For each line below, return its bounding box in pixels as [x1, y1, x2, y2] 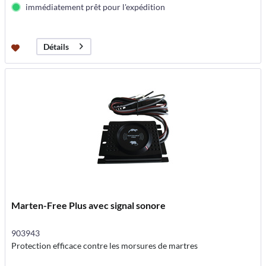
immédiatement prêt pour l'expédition [26, 1, 166, 12]
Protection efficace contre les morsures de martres [11, 240, 198, 251]
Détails [43, 41, 69, 52]
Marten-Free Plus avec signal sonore [11, 199, 166, 211]
